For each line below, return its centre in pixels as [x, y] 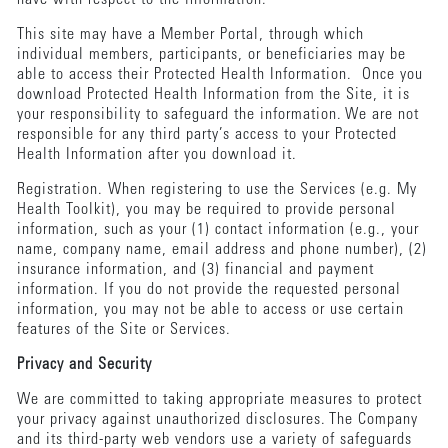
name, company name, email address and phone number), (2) [221, 249]
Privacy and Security [86, 364]
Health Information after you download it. [161, 154]
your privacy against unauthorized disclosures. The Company [217, 419]
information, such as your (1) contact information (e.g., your [217, 229]
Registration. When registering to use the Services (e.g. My [216, 189]
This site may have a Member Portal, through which [190, 34]
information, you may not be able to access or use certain [210, 309]
